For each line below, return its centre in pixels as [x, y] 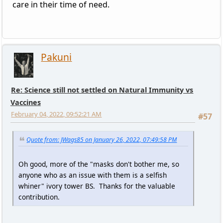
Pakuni [56, 57]
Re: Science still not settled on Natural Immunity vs [102, 90]
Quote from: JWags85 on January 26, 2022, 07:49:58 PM [102, 139]
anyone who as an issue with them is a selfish [92, 175]
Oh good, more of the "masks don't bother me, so [99, 164]
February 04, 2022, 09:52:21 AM [56, 114]
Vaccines [25, 102]
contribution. [39, 197]
